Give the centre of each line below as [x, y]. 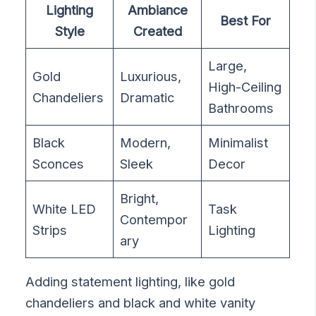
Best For [246, 20]
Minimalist [238, 142]
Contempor [154, 219]
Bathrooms [241, 108]
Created [157, 31]
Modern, [146, 142]
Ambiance [157, 10]
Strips [50, 230]
